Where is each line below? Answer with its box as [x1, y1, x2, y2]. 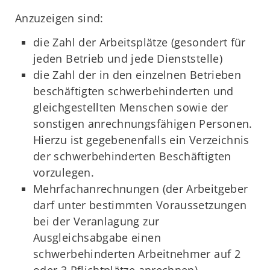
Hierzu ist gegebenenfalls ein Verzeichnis [33, 133, 250, 148]
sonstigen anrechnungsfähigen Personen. [33, 116, 253, 131]
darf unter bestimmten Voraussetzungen [33, 198, 247, 213]
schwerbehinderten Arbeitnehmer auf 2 [33, 246, 240, 262]
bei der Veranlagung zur [33, 214, 160, 229]
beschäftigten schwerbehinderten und [33, 84, 234, 99]
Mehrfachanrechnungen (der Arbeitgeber [33, 181, 248, 196]
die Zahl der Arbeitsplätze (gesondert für [33, 35, 246, 50]
